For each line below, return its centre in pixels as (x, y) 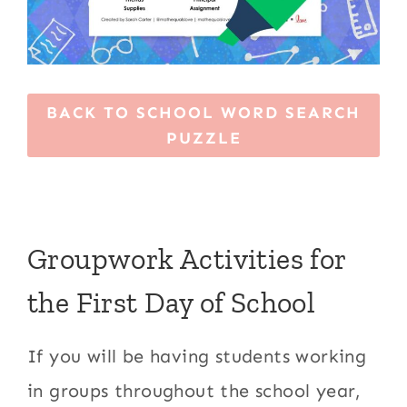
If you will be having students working (197, 357)
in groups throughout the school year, (194, 391)
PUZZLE (203, 139)
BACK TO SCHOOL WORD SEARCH (203, 113)
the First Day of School (172, 303)
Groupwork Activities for (187, 259)
